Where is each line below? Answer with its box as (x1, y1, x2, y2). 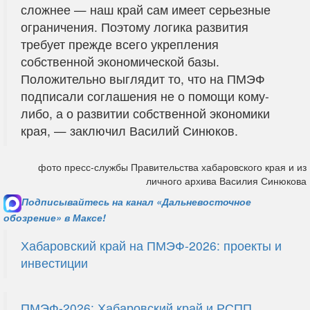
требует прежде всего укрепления (21, 35, 219, 53)
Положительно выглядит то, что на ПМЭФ (21, 69, 265, 87)
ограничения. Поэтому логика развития (21, 17, 248, 35)
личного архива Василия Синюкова (146, 173, 307, 188)
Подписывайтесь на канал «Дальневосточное (21, 194, 251, 209)
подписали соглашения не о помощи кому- (21, 86, 269, 104)
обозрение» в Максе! (3, 210, 106, 224)
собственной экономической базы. (21, 52, 219, 70)
